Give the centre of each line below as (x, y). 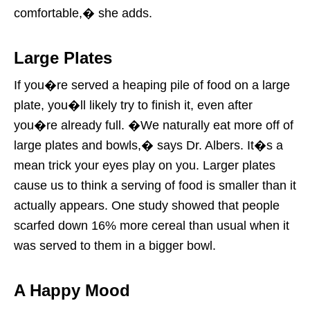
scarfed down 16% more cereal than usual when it (152, 225)
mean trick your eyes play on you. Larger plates (145, 165)
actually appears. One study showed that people (147, 205)
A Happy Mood (72, 290)
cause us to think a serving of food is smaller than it (155, 185)
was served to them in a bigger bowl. (115, 245)
